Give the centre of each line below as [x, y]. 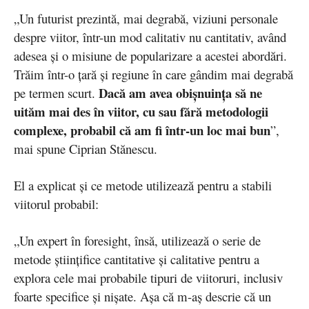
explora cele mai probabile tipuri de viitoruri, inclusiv [148, 278]
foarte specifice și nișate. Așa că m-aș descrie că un [142, 297]
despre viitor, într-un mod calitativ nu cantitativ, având [150, 37]
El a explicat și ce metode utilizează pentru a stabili [143, 186]
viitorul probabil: [58, 204]
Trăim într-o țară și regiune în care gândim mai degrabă [153, 74]
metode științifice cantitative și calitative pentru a [137, 259]
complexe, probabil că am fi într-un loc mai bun [142, 130]
